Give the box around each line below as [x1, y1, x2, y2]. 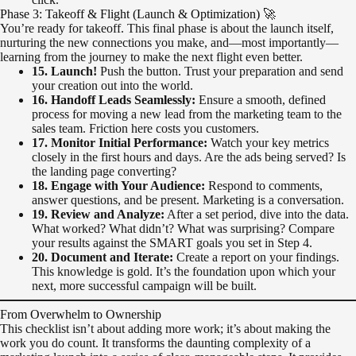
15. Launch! [32, 64, 97, 79]
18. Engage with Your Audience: [32, 179, 205, 193]
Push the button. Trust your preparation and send [97, 64, 343, 79]
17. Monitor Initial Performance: [32, 136, 207, 150]
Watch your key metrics [207, 136, 329, 150]
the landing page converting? [32, 164, 176, 179]
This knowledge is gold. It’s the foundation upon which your [32, 265, 335, 279]
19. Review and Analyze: [32, 207, 164, 222]
